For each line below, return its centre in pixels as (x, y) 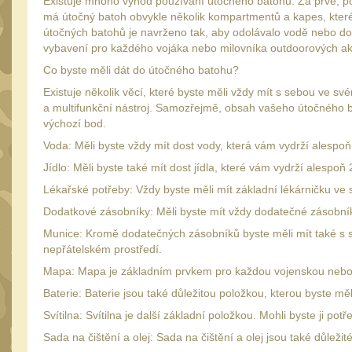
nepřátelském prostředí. (103, 249)
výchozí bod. (75, 123)
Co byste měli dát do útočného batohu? (141, 70)
